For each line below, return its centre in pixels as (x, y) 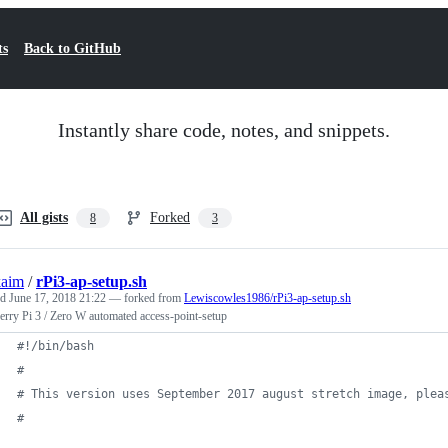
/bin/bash (62, 346)
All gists (44, 217)
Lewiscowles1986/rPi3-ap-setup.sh (267, 298)
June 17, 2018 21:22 (57, 298)
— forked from (146, 298)
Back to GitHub (72, 48)
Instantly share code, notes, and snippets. (224, 130)
